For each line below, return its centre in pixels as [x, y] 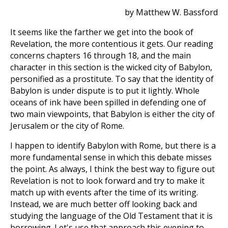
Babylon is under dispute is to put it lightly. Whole [105, 91]
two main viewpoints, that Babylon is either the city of [112, 114]
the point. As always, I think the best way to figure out [112, 169]
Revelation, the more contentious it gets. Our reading [112, 44]
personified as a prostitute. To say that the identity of [112, 79]
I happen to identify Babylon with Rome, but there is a [113, 146]
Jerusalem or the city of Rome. [67, 126]
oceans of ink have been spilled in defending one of [108, 102]
